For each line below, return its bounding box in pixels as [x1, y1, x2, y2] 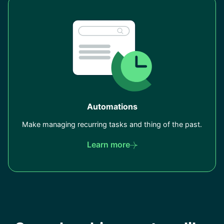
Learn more [86, 139, 130, 150]
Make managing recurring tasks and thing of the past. [22, 120, 202, 129]
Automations [86, 101, 137, 112]
